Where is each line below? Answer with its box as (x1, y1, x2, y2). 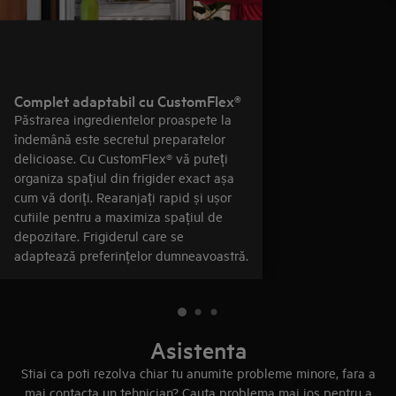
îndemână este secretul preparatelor (14, 129, 225, 147)
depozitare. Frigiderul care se (14, 226, 184, 244)
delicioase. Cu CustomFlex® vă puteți (14, 148, 228, 166)
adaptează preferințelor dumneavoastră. (14, 246, 248, 263)
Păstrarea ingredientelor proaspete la (14, 110, 232, 127)
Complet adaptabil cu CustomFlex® (14, 89, 241, 110)
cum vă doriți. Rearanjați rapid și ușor (14, 187, 232, 205)
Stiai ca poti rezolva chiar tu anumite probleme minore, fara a (20, 363, 376, 381)
